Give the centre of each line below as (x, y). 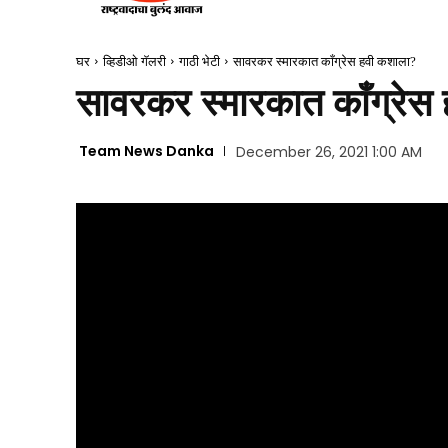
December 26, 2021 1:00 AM (328, 152)
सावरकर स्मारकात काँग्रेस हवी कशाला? (324, 61)
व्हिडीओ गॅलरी (134, 61)
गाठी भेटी (199, 61)
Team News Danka (146, 151)
